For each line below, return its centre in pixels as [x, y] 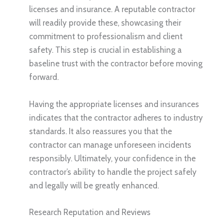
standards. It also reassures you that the [101, 131]
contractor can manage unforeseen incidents [110, 145]
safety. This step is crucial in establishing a [105, 50]
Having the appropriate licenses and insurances [114, 104]
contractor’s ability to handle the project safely [113, 172]
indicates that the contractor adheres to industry [116, 117]
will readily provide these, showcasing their [105, 23]
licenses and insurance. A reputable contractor [112, 9]
